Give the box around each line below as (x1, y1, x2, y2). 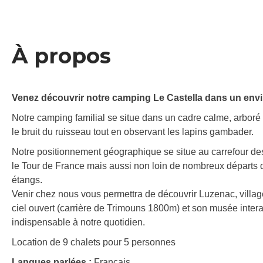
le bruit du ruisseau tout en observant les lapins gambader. (12, 127, 254, 137)
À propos (12, 43, 111, 69)
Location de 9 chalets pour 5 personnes (12, 237, 176, 248)
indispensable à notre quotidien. (12, 217, 145, 228)
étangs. (12, 175, 42, 186)
